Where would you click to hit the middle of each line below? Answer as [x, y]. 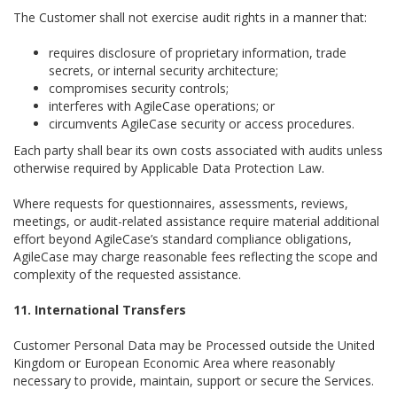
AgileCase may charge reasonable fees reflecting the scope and [195, 257]
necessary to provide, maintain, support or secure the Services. [194, 381]
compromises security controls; [139, 88]
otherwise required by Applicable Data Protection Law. [169, 168]
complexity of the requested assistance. [127, 274]
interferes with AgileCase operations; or [162, 106]
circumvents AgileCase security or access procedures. [202, 124]
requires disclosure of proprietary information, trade [198, 53]
